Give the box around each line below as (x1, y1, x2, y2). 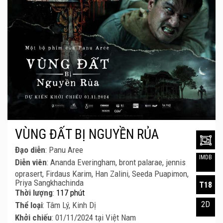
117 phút (56, 188, 85, 198)
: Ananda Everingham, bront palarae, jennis (47, 157, 186, 168)
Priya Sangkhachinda (15, 178, 84, 188)
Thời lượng (15, 188, 53, 198)
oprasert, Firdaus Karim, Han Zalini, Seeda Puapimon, (15, 169, 189, 179)
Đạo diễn (15, 145, 45, 155)
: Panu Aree (45, 145, 83, 155)
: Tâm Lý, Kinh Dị (43, 200, 96, 211)
